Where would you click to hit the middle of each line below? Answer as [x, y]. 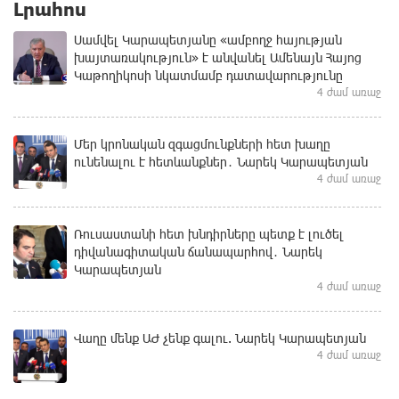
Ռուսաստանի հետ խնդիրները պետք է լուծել [209, 233]
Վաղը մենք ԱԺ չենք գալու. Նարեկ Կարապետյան [220, 338]
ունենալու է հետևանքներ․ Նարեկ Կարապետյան [221, 161]
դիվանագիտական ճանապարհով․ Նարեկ [198, 251]
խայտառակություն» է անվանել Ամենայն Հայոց [218, 57]
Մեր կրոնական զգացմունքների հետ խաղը [202, 143]
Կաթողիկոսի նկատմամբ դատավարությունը [208, 75]
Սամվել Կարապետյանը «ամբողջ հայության [208, 39]
